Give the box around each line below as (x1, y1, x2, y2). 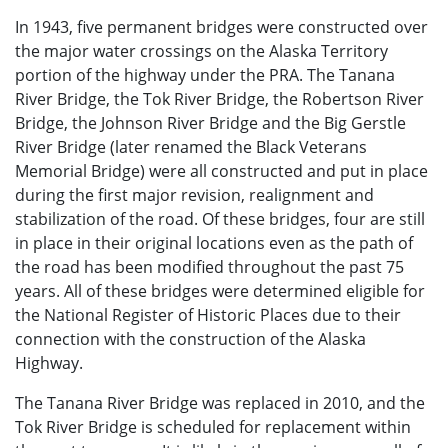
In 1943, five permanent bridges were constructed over (15, 16, 428, 38)
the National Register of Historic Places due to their (15, 304, 401, 326)
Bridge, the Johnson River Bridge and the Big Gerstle (15, 112, 406, 134)
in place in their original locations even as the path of (15, 232, 413, 254)
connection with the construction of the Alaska (15, 328, 366, 350)
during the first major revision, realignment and (15, 184, 374, 206)
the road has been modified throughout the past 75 (15, 256, 404, 278)
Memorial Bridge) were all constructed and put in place (15, 160, 428, 182)
